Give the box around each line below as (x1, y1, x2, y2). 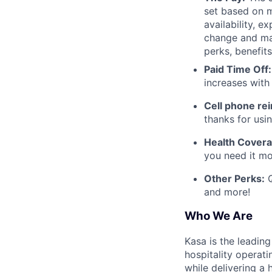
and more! (204, 185, 250, 198)
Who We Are (185, 209, 253, 223)
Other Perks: (204, 172, 265, 185)
